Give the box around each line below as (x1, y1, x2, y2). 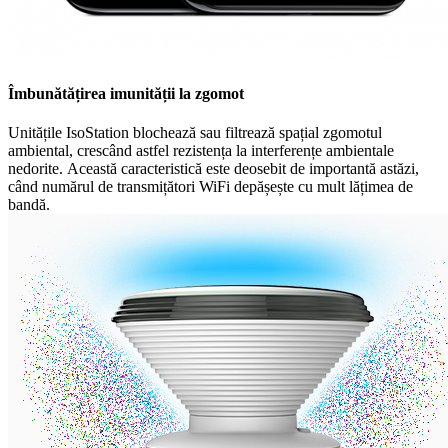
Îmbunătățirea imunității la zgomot (8, 84, 244, 102)
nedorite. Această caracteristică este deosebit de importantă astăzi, (8, 160, 419, 177)
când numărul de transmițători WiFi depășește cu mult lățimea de (8, 178, 413, 195)
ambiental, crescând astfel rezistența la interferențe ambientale (8, 142, 394, 159)
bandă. (8, 196, 50, 213)
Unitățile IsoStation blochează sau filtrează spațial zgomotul (8, 124, 382, 141)
